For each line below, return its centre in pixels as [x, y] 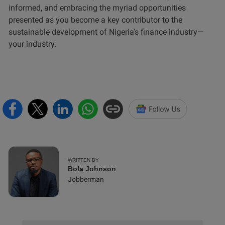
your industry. [32, 44]
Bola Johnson [92, 169]
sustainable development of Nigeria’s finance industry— [106, 32]
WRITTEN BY [83, 160]
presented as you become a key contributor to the [95, 20]
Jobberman [86, 180]
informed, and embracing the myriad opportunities [97, 8]
